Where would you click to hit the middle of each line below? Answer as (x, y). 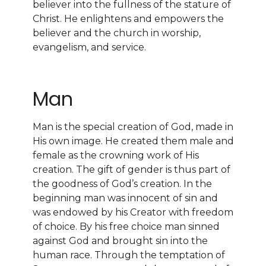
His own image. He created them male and (133, 141)
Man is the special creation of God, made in (133, 127)
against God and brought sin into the (120, 241)
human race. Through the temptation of (129, 255)
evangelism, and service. (89, 47)
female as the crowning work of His (116, 156)
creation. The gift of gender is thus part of (132, 170)
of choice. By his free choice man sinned (126, 227)
